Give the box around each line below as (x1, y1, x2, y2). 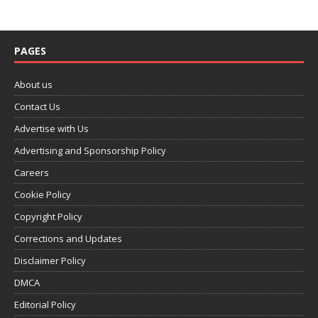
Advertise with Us (14, 122, 89, 135)
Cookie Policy (14, 188, 71, 201)
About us (14, 78, 53, 91)
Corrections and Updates (14, 232, 122, 245)
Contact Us (14, 100, 60, 113)
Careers (14, 166, 49, 179)
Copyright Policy (14, 210, 82, 223)
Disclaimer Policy (14, 254, 86, 267)
